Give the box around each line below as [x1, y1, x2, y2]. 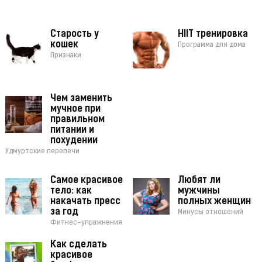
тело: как [50, 187, 92, 196]
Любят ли [178, 176, 221, 186]
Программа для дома [178, 42, 246, 49]
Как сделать [50, 240, 107, 250]
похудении [50, 136, 98, 146]
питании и [50, 126, 94, 136]
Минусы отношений [178, 209, 244, 216]
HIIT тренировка [178, 30, 249, 40]
